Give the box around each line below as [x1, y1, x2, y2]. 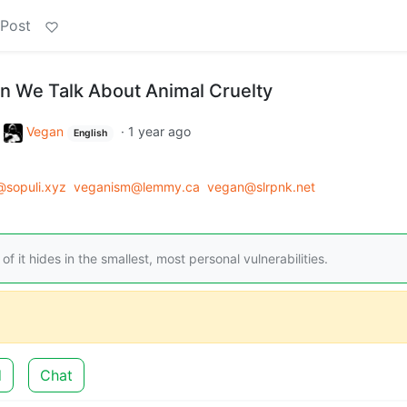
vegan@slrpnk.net [207, 178, 315, 194]
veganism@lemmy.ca [74, 178, 200, 194]
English [73, 127, 107, 139]
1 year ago [127, 124, 191, 139]
